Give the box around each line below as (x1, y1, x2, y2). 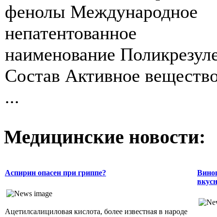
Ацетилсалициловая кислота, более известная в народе (5, 207, 187, 216)
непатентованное (5, 23, 137, 44)
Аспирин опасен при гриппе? (5, 169, 106, 177)
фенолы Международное (5, 1, 198, 22)
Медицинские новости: (4, 126, 205, 148)
